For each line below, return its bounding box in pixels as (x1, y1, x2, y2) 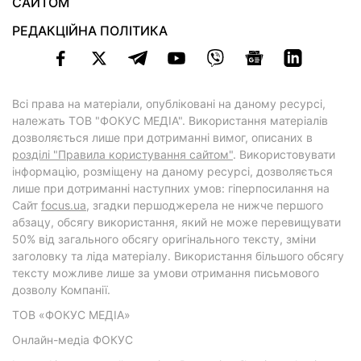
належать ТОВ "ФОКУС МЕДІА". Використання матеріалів (12, 114, 328, 128)
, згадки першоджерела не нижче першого (86, 198, 323, 213)
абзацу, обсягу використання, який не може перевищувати (12, 215, 341, 230)
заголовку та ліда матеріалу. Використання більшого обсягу (12, 249, 344, 263)
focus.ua (41, 198, 86, 213)
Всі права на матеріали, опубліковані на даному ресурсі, (12, 97, 326, 111)
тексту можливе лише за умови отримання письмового (12, 266, 319, 280)
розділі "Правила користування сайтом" (12, 147, 233, 162)
